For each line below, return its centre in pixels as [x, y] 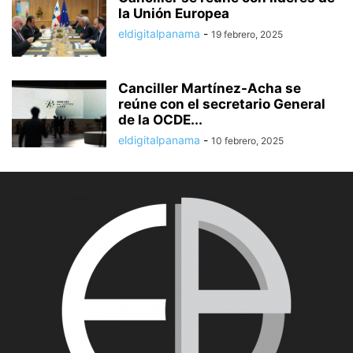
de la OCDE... [160, 120]
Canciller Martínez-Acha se [210, 88]
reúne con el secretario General [222, 104]
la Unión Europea [174, 13]
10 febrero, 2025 [247, 141]
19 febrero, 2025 [247, 34]
